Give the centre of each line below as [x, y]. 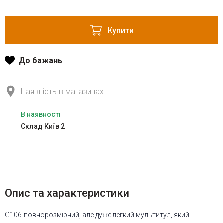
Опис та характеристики [67, 193]
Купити [120, 30]
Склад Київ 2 [43, 127]
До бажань [41, 60]
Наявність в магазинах [62, 91]
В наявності [41, 115]
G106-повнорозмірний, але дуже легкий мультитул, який [97, 215]
